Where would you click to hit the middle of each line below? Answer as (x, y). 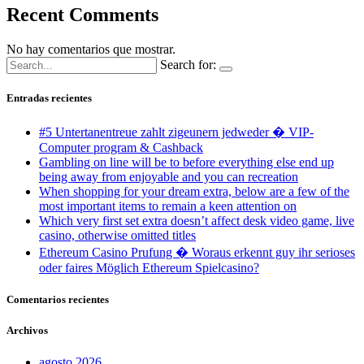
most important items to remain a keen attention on (168, 206)
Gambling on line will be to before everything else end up (186, 162)
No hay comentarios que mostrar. (91, 49)
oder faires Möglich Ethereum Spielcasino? (149, 267)
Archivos (27, 331)
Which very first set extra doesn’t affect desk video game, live (197, 220)
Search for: (188, 64)
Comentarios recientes (58, 300)
